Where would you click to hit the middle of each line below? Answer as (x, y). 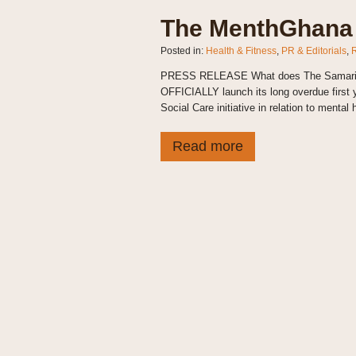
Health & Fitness (241, 51)
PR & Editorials (313, 51)
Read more (207, 146)
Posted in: (183, 51)
